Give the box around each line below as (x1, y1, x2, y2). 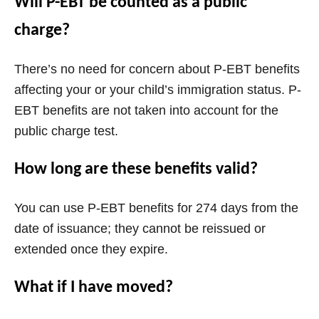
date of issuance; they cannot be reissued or (14, 221, 266, 236)
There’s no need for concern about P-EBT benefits (14, 62, 300, 77)
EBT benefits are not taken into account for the (14, 103, 278, 118)
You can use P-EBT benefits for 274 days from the (14, 201, 298, 216)
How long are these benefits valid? (14, 161, 258, 179)
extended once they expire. (14, 242, 168, 257)
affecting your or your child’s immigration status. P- (14, 83, 301, 98)
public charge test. (14, 124, 118, 139)
